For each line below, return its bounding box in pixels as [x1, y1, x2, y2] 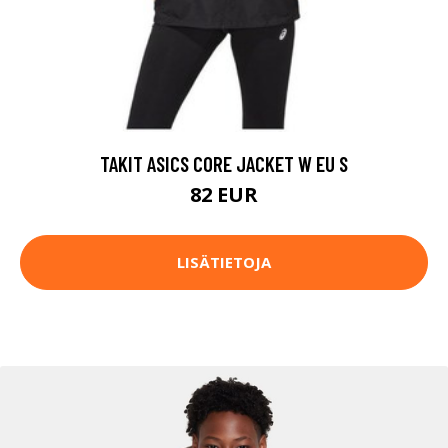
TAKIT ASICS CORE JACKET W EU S [100, 150, 348, 176]
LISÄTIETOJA [177, 252, 271, 273]
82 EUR [190, 180, 258, 208]
